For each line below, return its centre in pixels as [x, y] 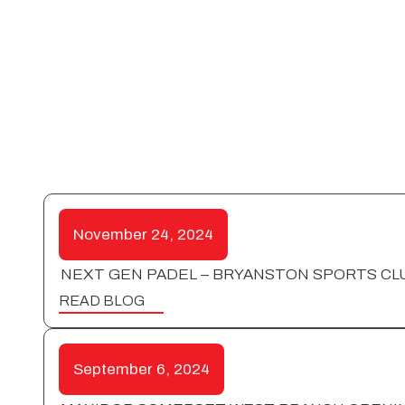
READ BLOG [102, 300]
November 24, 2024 [143, 234]
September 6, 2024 [141, 369]
